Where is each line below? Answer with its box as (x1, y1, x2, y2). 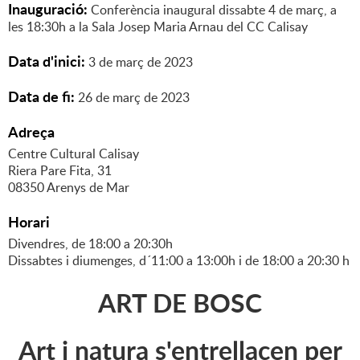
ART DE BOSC (98, 284, 262, 321)
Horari (8, 211, 50, 233)
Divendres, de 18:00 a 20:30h (8, 235, 173, 253)
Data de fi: (8, 86, 78, 108)
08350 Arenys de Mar (8, 178, 129, 197)
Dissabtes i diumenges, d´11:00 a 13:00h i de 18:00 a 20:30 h (8, 252, 350, 270)
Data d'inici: (8, 51, 88, 72)
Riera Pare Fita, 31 (8, 162, 112, 180)
